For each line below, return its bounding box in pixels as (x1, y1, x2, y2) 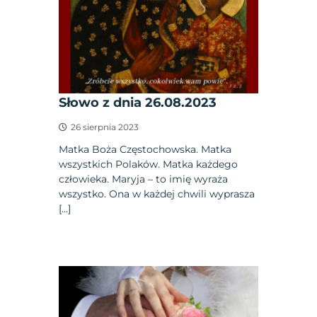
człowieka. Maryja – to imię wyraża (59, 172, 229, 185)
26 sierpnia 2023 (71, 121, 139, 132)
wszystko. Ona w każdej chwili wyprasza (59, 187, 255, 200)
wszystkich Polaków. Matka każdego (59, 157, 238, 171)
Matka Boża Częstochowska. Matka (59, 142, 232, 156)
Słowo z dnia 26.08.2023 (59, 94, 217, 110)
